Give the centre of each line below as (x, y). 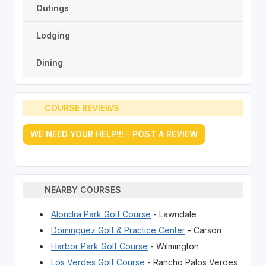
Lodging (53, 35)
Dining (49, 63)
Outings (52, 8)
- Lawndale (173, 214)
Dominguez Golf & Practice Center (118, 230)
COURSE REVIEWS (82, 108)
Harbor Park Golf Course (99, 246)
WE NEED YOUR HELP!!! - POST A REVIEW (114, 134)
